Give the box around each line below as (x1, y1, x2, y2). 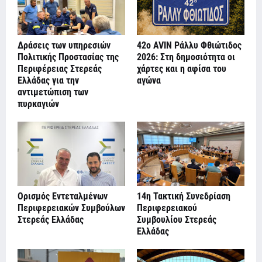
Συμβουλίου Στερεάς (137, 214, 216, 226)
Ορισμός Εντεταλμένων (18, 191, 108, 202)
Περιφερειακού (137, 202, 197, 214)
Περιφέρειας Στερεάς (18, 63, 102, 75)
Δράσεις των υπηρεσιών (18, 40, 111, 51)
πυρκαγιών (18, 98, 59, 110)
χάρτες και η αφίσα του (137, 63, 226, 75)
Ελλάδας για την (18, 75, 79, 87)
